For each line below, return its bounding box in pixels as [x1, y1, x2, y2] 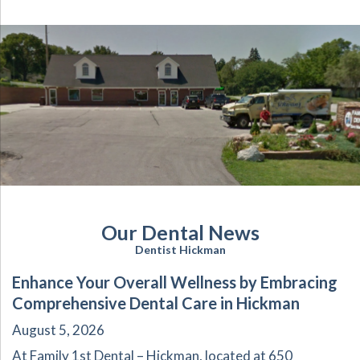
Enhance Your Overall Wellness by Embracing [12, 272, 337, 292]
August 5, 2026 [12, 321, 104, 339]
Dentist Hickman [134, 243, 226, 257]
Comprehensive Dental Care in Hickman [12, 293, 300, 313]
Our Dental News [100, 220, 260, 245]
